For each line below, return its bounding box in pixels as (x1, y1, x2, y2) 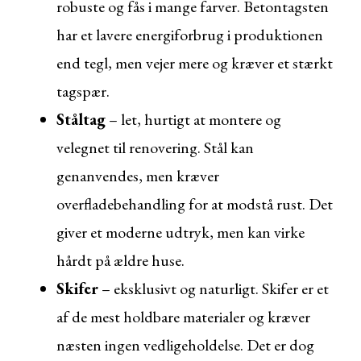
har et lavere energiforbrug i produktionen (56, 24, 323, 45)
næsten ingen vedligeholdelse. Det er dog (56, 334, 314, 355)
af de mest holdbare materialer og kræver (56, 306, 310, 327)
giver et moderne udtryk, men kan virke (56, 222, 305, 243)
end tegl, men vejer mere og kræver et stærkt (56, 52, 333, 73)
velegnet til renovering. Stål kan (56, 137, 254, 158)
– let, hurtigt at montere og (106, 109, 281, 130)
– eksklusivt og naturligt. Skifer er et (98, 278, 329, 299)
